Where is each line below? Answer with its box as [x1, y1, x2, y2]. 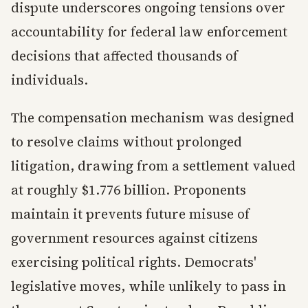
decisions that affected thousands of [11, 47, 238, 65]
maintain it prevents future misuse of [11, 205, 250, 223]
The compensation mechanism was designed [11, 109, 294, 127]
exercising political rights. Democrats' [11, 253, 256, 272]
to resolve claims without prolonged [11, 133, 242, 151]
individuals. [11, 71, 88, 89]
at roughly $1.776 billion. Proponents [11, 181, 246, 199]
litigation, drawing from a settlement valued [11, 157, 296, 175]
